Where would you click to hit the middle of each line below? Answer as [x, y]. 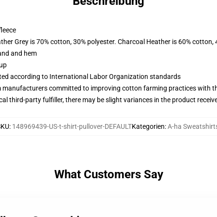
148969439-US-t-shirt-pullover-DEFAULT [72, 126]
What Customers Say [108, 174]
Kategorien [148, 126]
